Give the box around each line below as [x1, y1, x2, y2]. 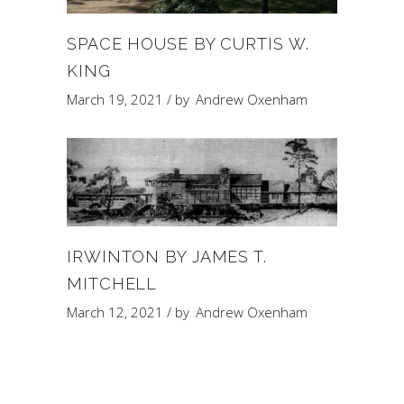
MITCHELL [67, 274, 158, 294]
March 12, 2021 [67, 303, 163, 322]
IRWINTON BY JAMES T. [67, 247, 267, 267]
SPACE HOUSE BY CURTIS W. [67, 33, 309, 53]
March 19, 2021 [67, 89, 163, 108]
